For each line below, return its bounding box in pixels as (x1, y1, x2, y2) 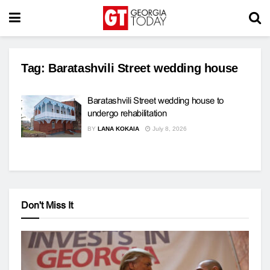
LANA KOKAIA (98, 125, 139, 132)
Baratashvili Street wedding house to (87, 95, 224, 105)
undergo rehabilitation (87, 108, 167, 118)
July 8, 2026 (151, 125, 187, 132)
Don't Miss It (21, 199, 73, 210)
